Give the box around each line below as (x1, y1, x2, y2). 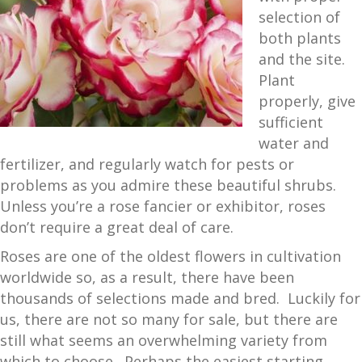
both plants (259, 27, 341, 48)
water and (259, 133, 329, 153)
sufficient (259, 112, 323, 132)
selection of (259, 6, 340, 27)
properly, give (259, 90, 356, 111)
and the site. (259, 48, 349, 69)
